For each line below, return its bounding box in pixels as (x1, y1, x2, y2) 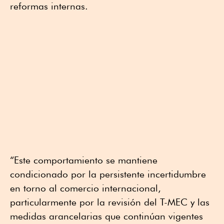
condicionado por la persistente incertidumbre (10, 168, 206, 180)
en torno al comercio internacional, (10, 182, 161, 194)
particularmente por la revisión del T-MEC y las (10, 196, 209, 208)
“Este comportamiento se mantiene (10, 154, 157, 166)
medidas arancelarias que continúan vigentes (10, 210, 203, 222)
